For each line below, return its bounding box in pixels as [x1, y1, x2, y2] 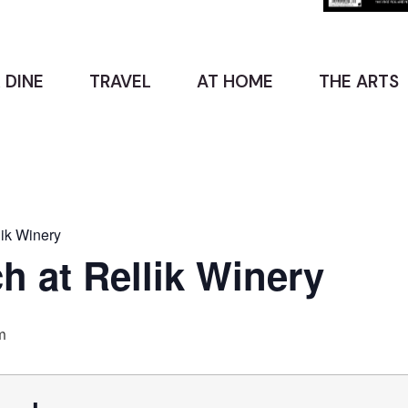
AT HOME [197, 69, 273, 93]
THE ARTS [319, 69, 399, 93]
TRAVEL [89, 69, 151, 93]
